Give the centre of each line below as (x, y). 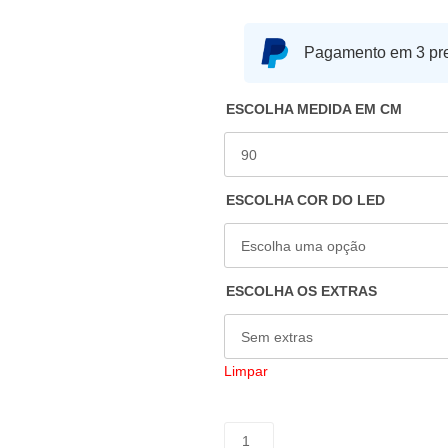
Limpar (246, 371)
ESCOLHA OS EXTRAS (301, 291)
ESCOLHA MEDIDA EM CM (314, 109)
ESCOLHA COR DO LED (305, 200)
